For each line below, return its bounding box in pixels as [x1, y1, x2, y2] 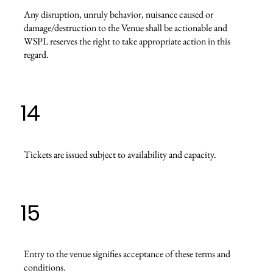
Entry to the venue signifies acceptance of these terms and [23, 247, 230, 261]
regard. [23, 48, 49, 62]
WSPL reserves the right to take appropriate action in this [23, 35, 230, 48]
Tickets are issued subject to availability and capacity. [23, 147, 216, 161]
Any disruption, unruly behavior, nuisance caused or [23, 8, 213, 21]
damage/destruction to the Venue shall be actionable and [23, 21, 227, 35]
